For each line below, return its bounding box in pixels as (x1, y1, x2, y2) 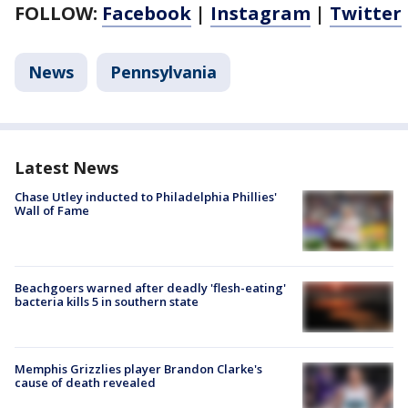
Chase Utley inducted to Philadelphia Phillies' (15, 189, 277, 206)
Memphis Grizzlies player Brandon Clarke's (15, 361, 262, 378)
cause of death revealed (15, 374, 156, 392)
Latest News (15, 157, 118, 179)
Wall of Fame (15, 202, 89, 219)
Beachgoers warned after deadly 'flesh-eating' (15, 279, 286, 296)
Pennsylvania (110, 61, 217, 84)
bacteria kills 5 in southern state (15, 292, 199, 310)
